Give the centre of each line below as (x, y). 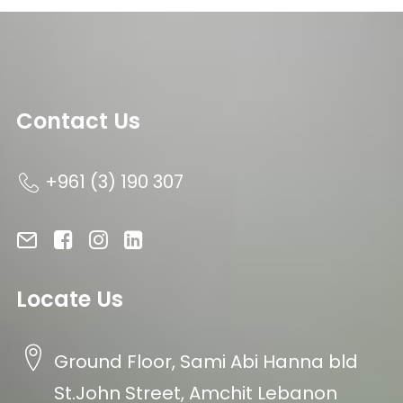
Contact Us (78, 121)
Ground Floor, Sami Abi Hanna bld (206, 362)
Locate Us (70, 299)
